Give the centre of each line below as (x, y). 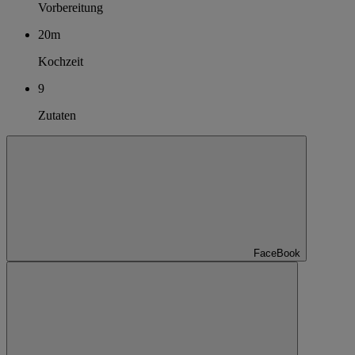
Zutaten (57, 115)
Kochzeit (61, 61)
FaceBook (277, 253)
